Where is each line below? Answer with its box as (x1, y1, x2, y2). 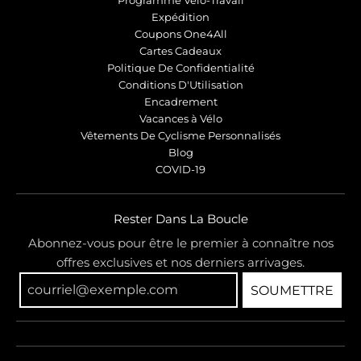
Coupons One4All (134, 27, 227, 41)
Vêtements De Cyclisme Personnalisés (81, 129, 280, 143)
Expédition (151, 10, 210, 24)
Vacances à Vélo (139, 112, 222, 126)
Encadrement (143, 95, 218, 109)
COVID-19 (156, 163, 205, 176)
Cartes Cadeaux (139, 44, 222, 58)
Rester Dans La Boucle (113, 211, 248, 227)
